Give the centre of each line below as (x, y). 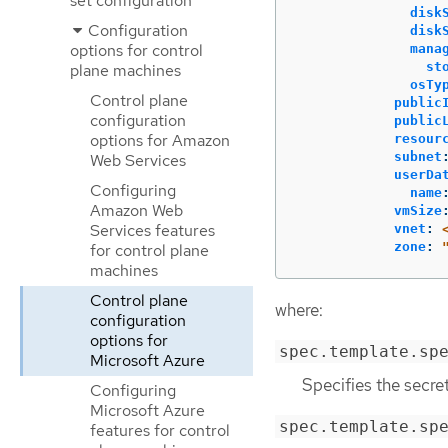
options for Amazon (160, 140)
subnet (418, 156)
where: (299, 309)
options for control (136, 50)
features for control (160, 430)
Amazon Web (136, 210)
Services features (152, 230)
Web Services (138, 160)
